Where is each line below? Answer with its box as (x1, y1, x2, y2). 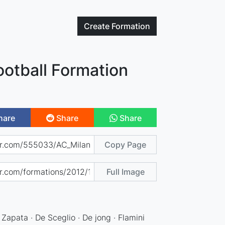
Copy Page (104, 139, 147, 150)
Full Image (106, 166, 145, 177)
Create (84, 21, 112, 31)
